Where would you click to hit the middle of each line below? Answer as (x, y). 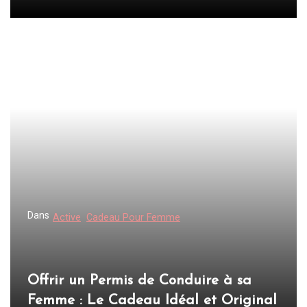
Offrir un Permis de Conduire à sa (139, 281)
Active (67, 218)
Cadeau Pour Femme (133, 218)
